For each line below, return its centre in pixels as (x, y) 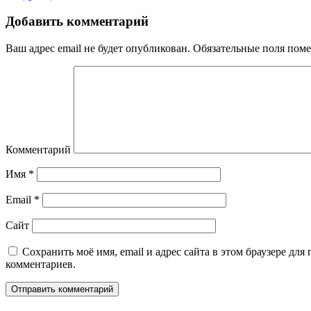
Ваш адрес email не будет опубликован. (98, 49)
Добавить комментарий (77, 22)
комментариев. (41, 264)
